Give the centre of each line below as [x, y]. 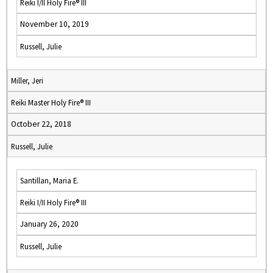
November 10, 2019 [55, 24]
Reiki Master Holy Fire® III [51, 102]
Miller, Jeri [27, 80]
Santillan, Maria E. [49, 180]
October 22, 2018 [41, 124]
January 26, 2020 [49, 224]
